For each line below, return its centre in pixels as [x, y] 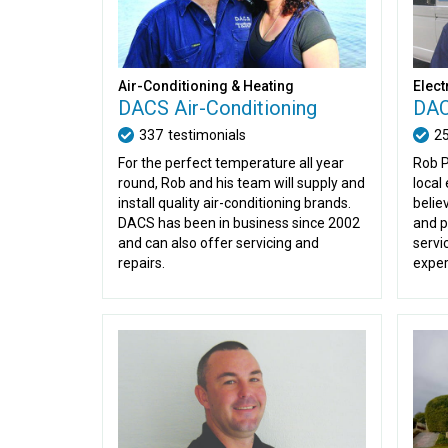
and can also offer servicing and [218, 243]
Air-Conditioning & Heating [206, 86]
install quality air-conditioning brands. [234, 203]
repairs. [141, 263]
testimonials [207, 135]
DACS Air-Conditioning [217, 108]
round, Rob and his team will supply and [241, 183]
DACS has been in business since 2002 [239, 223]
